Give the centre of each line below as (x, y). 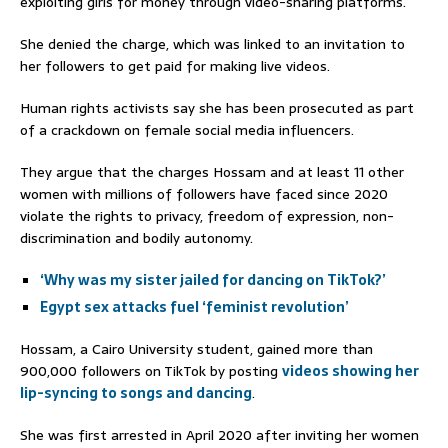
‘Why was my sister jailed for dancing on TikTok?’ (213, 279)
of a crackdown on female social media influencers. (187, 129)
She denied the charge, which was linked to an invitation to (212, 43)
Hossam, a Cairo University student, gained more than (196, 348)
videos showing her (350, 370)
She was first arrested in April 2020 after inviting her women (219, 434)
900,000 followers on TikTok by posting (151, 370)
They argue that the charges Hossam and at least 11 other (212, 171)
